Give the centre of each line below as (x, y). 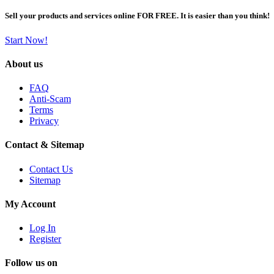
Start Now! (26, 40)
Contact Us (51, 169)
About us (24, 64)
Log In (43, 228)
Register (45, 239)
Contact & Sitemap (45, 145)
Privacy (44, 121)
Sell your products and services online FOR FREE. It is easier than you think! (137, 16)
